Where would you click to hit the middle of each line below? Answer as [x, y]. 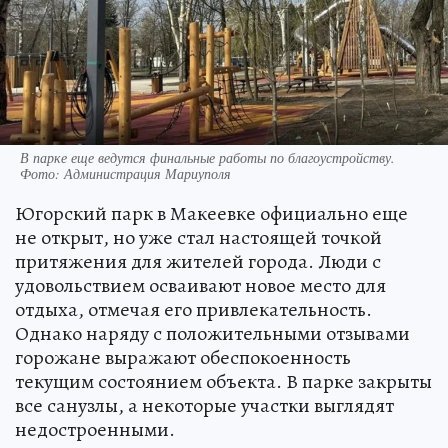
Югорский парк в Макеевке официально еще [211, 213]
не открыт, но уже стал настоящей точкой [198, 237]
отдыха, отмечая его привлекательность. [193, 309]
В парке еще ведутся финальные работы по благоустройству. [207, 157]
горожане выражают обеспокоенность [183, 357]
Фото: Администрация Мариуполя [125, 173]
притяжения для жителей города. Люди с [198, 261]
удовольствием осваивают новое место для [200, 285]
